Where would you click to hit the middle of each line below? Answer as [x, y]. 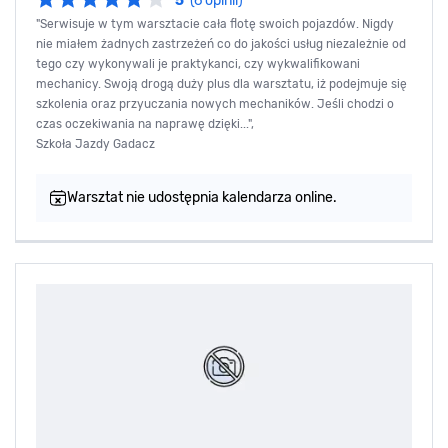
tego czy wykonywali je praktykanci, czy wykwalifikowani [198, 63]
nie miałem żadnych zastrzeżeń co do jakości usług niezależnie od [221, 43]
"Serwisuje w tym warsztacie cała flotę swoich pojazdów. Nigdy [215, 23]
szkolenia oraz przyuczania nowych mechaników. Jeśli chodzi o [215, 103]
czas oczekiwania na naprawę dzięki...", [145, 123]
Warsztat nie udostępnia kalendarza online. [202, 197]
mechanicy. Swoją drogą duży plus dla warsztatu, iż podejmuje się [221, 83]
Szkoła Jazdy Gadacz [95, 143]
